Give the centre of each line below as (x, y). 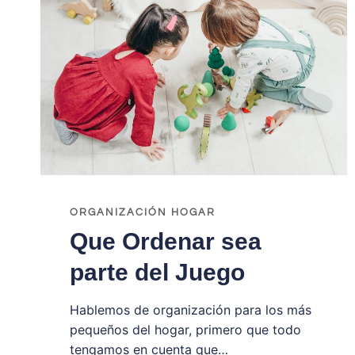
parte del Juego (157, 272)
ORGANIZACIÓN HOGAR (142, 213)
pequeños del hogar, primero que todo (185, 329)
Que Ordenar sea (165, 241)
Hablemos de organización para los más (190, 309)
